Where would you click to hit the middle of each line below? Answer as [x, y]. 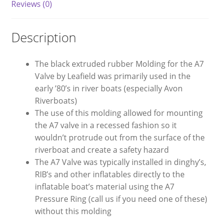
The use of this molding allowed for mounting [119, 113]
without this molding [73, 211]
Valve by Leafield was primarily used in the [112, 76]
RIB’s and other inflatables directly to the [110, 174]
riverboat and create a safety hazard [102, 150]
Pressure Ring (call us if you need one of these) [121, 199]
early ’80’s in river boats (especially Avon [109, 88]
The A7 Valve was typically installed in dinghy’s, [120, 162]
